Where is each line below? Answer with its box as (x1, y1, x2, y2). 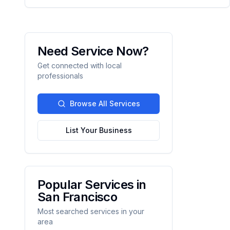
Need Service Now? (37, 44, 149, 59)
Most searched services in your (37, 207, 144, 216)
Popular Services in (37, 177, 146, 192)
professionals (37, 71, 83, 80)
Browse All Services (69, 99, 140, 108)
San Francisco (37, 189, 118, 204)
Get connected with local (37, 61, 122, 70)
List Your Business (65, 126, 132, 135)
